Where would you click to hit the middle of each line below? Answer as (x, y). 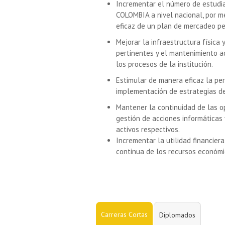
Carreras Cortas (124, 215)
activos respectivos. (148, 130)
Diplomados (177, 215)
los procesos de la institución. (164, 64)
